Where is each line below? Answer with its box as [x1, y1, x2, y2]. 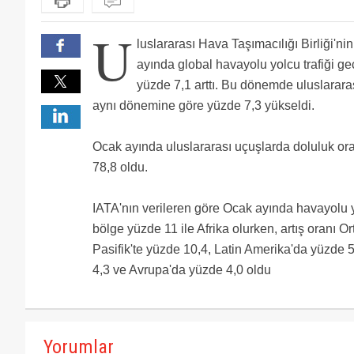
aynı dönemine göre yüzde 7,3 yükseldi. [92, 99, 314, 112]
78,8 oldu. [92, 160, 148, 174]
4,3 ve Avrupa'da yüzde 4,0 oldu [92, 263, 271, 277]
